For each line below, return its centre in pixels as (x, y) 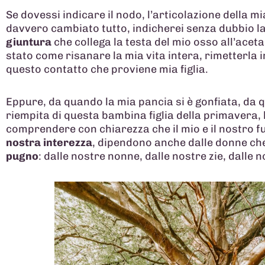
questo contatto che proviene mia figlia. (107, 70)
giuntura (29, 42)
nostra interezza (49, 142)
